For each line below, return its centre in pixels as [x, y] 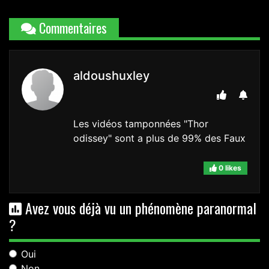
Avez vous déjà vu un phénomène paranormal [139, 208]
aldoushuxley [111, 76]
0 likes [229, 168]
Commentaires [71, 28]
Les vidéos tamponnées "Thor [141, 124]
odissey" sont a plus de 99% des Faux [159, 138]
